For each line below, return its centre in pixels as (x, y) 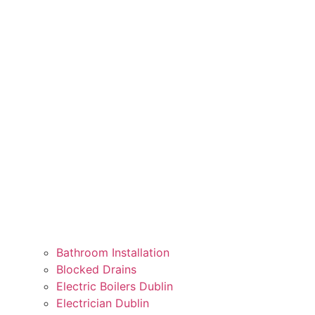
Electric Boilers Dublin (115, 287)
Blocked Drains (96, 270)
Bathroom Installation (113, 253)
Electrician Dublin (103, 303)
